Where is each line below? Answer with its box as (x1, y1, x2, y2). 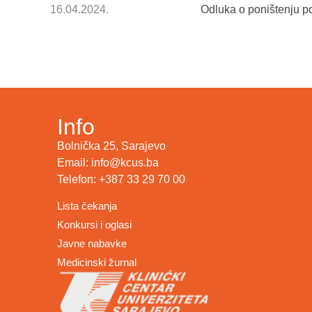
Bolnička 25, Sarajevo (57, 140, 166, 153)
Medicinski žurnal (57, 256, 136, 268)
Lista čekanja (57, 199, 117, 212)
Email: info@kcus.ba (57, 157, 159, 169)
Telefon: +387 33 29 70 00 (57, 173, 185, 186)
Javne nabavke (57, 237, 127, 249)
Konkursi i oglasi (57, 218, 132, 231)
